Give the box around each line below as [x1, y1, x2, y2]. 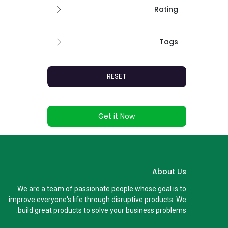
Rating [154, 4, 178, 14]
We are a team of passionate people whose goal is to [17, 185, 186, 193]
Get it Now [98, 111, 135, 121]
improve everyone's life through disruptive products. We [8, 195, 186, 204]
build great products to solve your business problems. [17, 206, 186, 214]
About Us [152, 166, 186, 177]
